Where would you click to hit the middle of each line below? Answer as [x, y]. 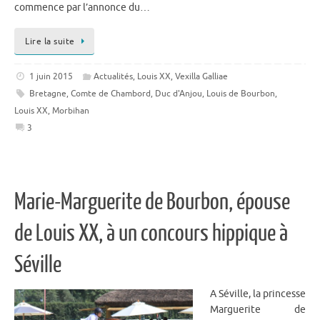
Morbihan [71, 110]
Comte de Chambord [110, 93]
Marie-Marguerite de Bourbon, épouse [152, 202]
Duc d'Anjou [178, 93]
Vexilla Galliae [202, 76]
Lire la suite [50, 41]
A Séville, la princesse [258, 294]
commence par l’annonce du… [82, 8]
